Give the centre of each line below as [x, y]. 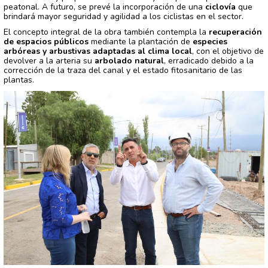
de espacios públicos [46, 42]
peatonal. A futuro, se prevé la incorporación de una [104, 7]
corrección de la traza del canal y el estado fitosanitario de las [123, 71]
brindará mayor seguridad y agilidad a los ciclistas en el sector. [124, 17]
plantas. [19, 80]
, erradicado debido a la [209, 61]
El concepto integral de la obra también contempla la [106, 32]
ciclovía [220, 7]
